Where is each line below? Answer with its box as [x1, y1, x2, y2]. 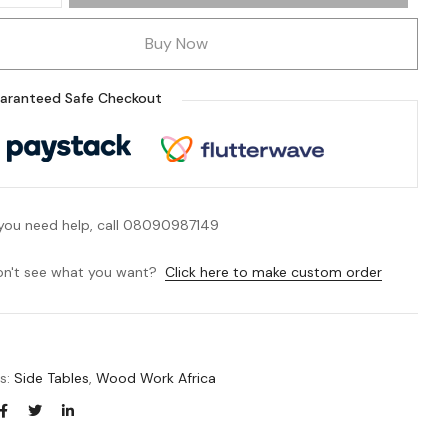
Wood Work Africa [96, 368, 217, 387]
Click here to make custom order [165, 263, 383, 282]
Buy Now [145, 32, 209, 54]
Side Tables [14, 368, 90, 387]
